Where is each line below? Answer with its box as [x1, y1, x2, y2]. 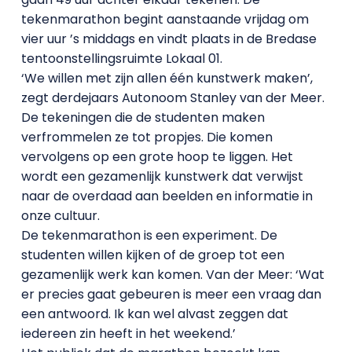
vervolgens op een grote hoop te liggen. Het [20, 148, 293, 166]
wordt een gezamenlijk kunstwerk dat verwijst [20, 167, 303, 185]
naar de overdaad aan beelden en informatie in [20, 187, 313, 205]
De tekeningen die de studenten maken [20, 108, 265, 126]
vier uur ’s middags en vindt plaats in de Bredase [20, 30, 317, 48]
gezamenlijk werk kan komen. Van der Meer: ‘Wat [20, 266, 324, 284]
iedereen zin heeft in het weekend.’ [20, 324, 236, 343]
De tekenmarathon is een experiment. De [20, 226, 277, 244]
